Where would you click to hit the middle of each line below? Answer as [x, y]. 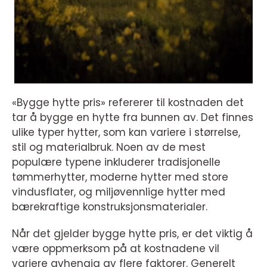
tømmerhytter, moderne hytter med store [120, 177]
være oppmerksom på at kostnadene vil [116, 249]
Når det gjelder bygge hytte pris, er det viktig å [132, 234]
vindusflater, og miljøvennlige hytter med [119, 192]
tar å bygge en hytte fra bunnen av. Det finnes [133, 118]
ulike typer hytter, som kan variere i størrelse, [126, 133]
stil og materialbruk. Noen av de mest [109, 148]
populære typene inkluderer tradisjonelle [116, 162]
